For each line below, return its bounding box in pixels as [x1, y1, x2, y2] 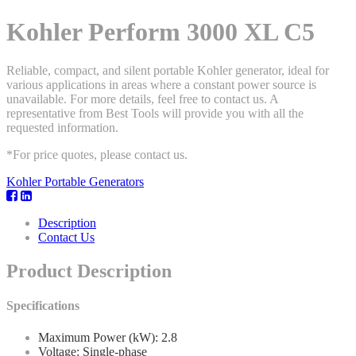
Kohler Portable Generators [6, 175, 144, 189]
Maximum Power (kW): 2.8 [38, 330, 177, 344]
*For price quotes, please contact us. [6, 148, 188, 162]
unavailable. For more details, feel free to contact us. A [6, 92, 278, 106]
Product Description [6, 261, 172, 282]
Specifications [6, 299, 79, 313]
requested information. [6, 121, 118, 135]
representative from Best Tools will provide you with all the [6, 106, 304, 121]
